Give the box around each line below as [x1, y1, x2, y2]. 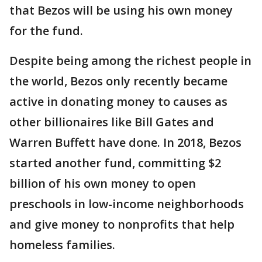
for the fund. [9, 23, 83, 39]
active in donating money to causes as [9, 94, 227, 110]
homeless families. [9, 237, 115, 253]
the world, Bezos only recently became [9, 73, 227, 89]
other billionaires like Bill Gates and [9, 114, 214, 130]
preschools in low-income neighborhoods [9, 196, 244, 212]
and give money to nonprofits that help [9, 216, 235, 233]
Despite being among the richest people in [9, 53, 251, 69]
